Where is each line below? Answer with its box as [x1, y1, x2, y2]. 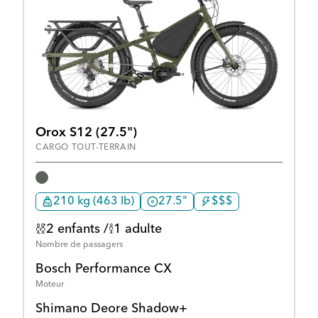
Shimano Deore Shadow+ [35, 302, 187, 316]
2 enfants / [46, 223, 109, 236]
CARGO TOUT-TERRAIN [35, 143, 136, 152]
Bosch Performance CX [35, 263, 172, 276]
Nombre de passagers [35, 241, 123, 250]
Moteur [35, 280, 64, 290]
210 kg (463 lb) [53, 196, 134, 208]
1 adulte [114, 223, 162, 236]
